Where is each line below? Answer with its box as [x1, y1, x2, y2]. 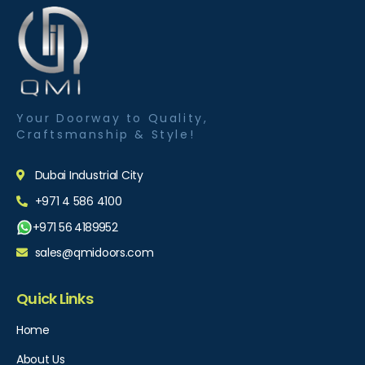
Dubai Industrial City [34, 167, 143, 183]
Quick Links [16, 288, 93, 309]
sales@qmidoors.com [34, 244, 154, 261]
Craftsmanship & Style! [16, 126, 196, 143]
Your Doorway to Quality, [16, 110, 209, 126]
